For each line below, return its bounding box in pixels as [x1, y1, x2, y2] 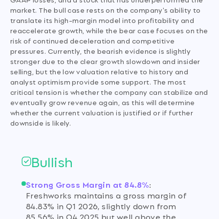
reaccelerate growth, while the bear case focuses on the [10, 25, 208, 36]
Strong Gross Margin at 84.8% [25, 177, 149, 190]
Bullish [31, 151, 73, 172]
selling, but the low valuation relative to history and [10, 66, 189, 77]
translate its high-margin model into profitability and [10, 15, 195, 25]
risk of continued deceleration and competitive [10, 35, 175, 46]
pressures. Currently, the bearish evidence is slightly [10, 45, 191, 56]
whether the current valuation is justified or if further [10, 107, 194, 118]
